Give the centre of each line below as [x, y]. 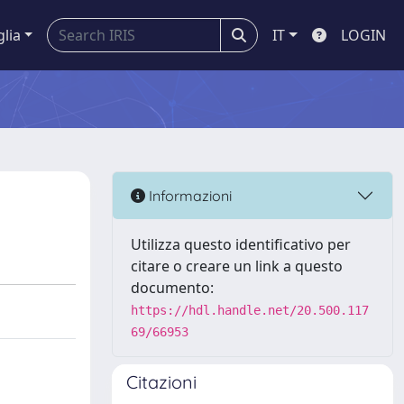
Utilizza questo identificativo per [241, 244]
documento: [172, 288]
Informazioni [188, 195]
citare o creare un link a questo [237, 266]
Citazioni [161, 382]
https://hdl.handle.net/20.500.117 [250, 310]
